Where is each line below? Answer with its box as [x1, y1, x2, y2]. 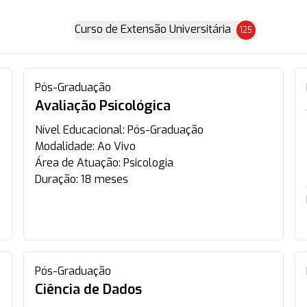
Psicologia [123, 156, 174, 170]
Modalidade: [35, 139, 98, 153]
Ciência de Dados [35, 280, 143, 299]
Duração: [35, 172, 79, 186]
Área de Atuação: [35, 156, 124, 170]
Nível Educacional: [35, 123, 128, 137]
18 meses [81, 172, 129, 186]
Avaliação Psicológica [35, 97, 171, 115]
